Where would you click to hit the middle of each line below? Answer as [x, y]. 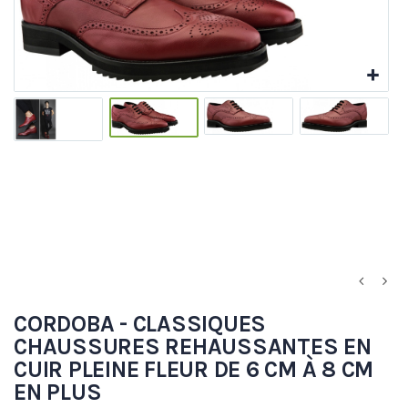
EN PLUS [58, 392]
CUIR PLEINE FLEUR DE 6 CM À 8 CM [194, 369]
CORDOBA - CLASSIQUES [140, 323]
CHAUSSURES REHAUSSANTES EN [193, 346]
